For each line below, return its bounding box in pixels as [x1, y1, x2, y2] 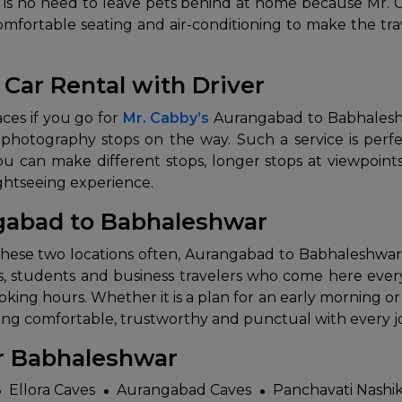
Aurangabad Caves [117, 381, 251, 399]
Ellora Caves [9, 381, 95, 399]
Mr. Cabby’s [123, 109, 209, 127]
